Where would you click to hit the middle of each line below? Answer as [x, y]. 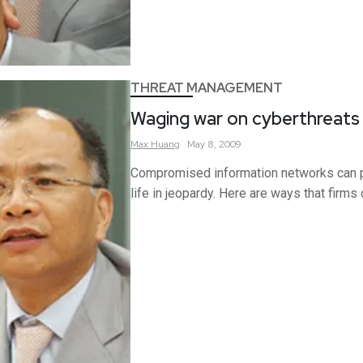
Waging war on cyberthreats [245, 118]
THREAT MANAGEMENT [206, 88]
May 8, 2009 [214, 144]
